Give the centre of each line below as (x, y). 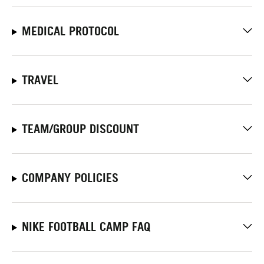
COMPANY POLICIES (70, 178)
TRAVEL (40, 80)
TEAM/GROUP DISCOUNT (80, 129)
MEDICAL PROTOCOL (70, 31)
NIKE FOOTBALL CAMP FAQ (86, 227)
